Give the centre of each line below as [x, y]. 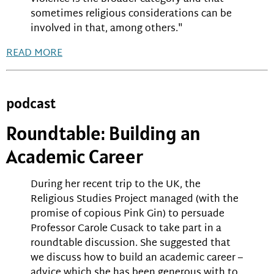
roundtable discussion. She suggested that [131, 243]
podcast [31, 103]
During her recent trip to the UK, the [116, 185]
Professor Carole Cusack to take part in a [126, 229]
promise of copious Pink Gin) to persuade [128, 214]
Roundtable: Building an [103, 133]
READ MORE [34, 53]
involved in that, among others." [107, 29]
